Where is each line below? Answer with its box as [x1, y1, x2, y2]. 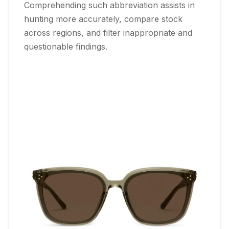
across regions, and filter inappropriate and [24, 28, 192, 38]
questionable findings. [24, 41, 107, 52]
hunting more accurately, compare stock [24, 14, 182, 24]
